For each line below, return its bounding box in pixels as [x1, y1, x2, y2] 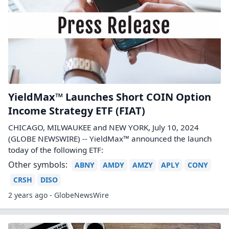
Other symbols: [8, 159, 67, 170]
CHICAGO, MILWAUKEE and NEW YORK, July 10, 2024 [8, 122, 199, 132]
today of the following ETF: [8, 145, 103, 155]
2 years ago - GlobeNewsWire [8, 190, 109, 200]
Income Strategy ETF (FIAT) [8, 104, 145, 118]
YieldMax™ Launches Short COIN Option [8, 90, 211, 104]
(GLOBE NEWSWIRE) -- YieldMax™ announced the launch [8, 133, 212, 144]
